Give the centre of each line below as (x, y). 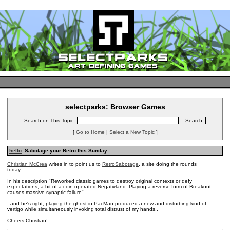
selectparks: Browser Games (115, 107)
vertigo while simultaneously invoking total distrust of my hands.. (83, 209)
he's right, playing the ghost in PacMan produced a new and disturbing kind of (114, 204)
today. (14, 170)
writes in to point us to (75, 164)
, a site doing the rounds (168, 164)
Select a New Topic (132, 132)
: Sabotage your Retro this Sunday (64, 151)
